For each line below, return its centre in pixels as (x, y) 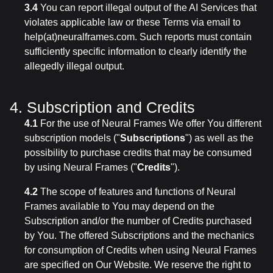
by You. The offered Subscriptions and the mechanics (139, 236)
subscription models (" (72, 138)
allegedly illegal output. (74, 66)
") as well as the (219, 138)
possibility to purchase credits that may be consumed (138, 153)
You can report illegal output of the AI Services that (147, 8)
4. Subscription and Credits (102, 107)
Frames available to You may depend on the (119, 206)
